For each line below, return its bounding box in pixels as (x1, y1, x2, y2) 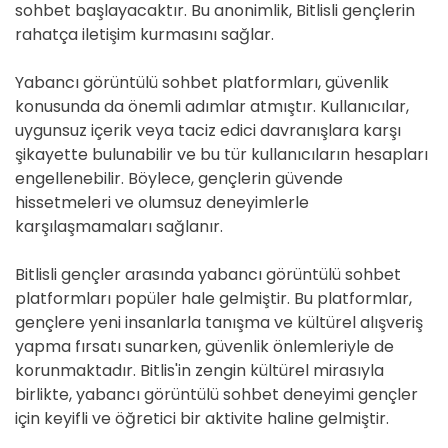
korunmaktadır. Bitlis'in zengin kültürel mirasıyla (15, 359, 384, 382)
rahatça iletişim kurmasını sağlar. (15, 23, 274, 46)
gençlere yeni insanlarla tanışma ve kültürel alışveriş (15, 311, 423, 334)
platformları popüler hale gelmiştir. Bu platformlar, (15, 287, 412, 310)
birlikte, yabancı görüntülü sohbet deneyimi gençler (15, 383, 418, 406)
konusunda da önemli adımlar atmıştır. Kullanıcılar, (15, 95, 409, 118)
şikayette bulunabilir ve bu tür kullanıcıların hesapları (15, 143, 428, 166)
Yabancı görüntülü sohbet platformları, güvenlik (15, 71, 389, 94)
